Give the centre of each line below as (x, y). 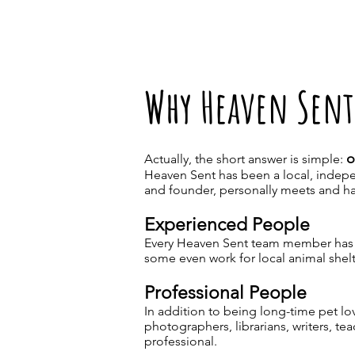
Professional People (225, 293)
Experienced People (227, 225)
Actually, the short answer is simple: (245, 159)
